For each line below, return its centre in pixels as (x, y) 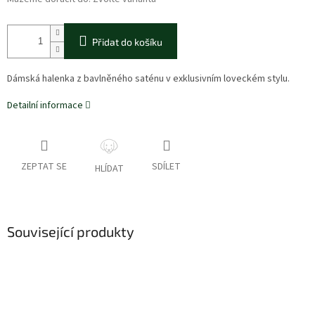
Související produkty (71, 232)
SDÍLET (166, 167)
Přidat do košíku (127, 42)
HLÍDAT (109, 169)
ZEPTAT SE (44, 167)
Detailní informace (45, 106)
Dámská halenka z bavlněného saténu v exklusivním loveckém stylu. (148, 79)
